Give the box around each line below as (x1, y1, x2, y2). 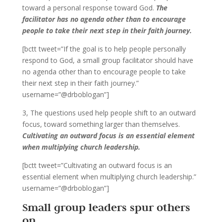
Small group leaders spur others (22, 200, 190, 214)
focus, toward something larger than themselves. (22, 119, 180, 129)
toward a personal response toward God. (22, 2, 156, 12)
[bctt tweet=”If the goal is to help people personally (22, 44, 186, 54)
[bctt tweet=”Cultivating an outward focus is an (22, 160, 172, 170)
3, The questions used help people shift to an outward (22, 108, 196, 117)
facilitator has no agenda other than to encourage (22, 14, 186, 24)
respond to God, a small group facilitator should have (22, 55, 193, 65)
